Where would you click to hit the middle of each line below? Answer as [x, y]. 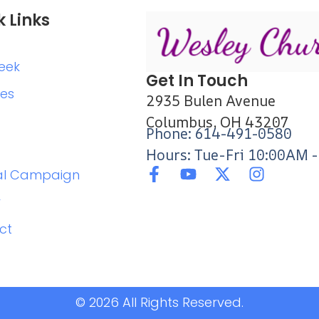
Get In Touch [197, 81]
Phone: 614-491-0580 [219, 133]
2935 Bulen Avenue [210, 101]
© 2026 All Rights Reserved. [159, 302]
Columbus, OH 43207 [217, 122]
